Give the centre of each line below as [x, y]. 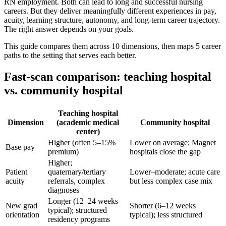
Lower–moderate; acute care [175, 172]
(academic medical [88, 122]
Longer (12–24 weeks [83, 201]
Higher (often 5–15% [82, 142]
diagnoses [64, 190]
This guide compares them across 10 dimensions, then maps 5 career [112, 46]
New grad [21, 205]
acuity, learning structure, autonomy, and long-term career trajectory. [112, 20]
